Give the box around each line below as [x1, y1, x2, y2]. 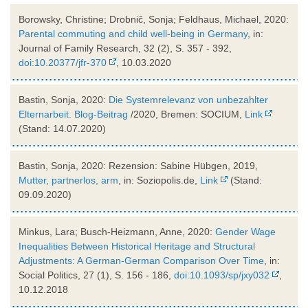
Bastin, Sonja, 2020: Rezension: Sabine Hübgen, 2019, [19, 159, 258, 171]
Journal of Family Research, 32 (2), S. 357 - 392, [19, 42, 232, 54]
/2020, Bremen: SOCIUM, [131, 108, 245, 120]
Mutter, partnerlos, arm [19, 174, 118, 186]
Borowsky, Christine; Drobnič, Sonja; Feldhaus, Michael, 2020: [19, 13, 289, 25]
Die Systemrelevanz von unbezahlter [109, 93, 268, 105]
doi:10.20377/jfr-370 [19, 56, 107, 68]
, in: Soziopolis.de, [118, 174, 200, 186]
